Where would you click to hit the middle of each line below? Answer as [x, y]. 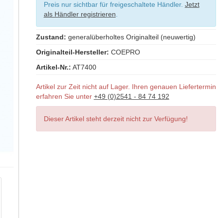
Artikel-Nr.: [53, 67]
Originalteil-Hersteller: [72, 52]
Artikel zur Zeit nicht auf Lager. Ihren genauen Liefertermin [126, 87]
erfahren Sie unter [65, 96]
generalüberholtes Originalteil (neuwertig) [131, 37]
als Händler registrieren [80, 14]
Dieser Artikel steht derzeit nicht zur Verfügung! [116, 119]
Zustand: [51, 37]
